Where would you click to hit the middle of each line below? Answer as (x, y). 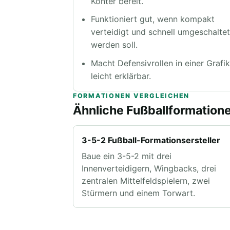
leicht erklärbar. (121, 76)
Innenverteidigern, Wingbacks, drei (149, 169)
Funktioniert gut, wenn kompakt (153, 19)
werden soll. (114, 45)
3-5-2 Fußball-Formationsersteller (151, 140)
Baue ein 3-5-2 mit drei (127, 156)
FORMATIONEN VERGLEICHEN (131, 95)
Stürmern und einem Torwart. (138, 193)
